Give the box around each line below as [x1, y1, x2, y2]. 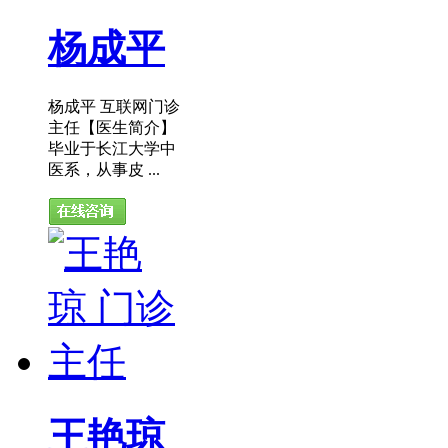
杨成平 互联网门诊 [48, 97, 180, 115]
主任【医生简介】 [48, 118, 176, 136]
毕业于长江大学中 [48, 139, 176, 157]
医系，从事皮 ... [48, 160, 160, 178]
